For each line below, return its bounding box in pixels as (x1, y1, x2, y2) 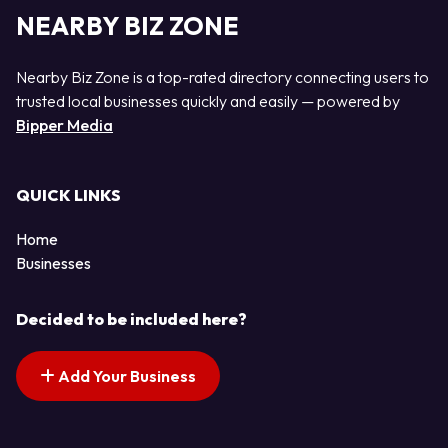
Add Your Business (55, 366, 196, 387)
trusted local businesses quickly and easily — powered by (16, 90, 400, 111)
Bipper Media (16, 114, 113, 135)
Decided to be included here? (16, 309, 247, 330)
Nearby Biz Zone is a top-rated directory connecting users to (16, 66, 429, 87)
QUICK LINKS (16, 185, 121, 206)
